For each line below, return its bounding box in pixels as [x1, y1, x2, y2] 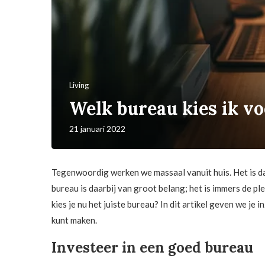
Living [69, 80, 89, 91]
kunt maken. [51, 215, 97, 226]
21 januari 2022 [69, 124, 125, 134]
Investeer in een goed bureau [51, 238, 253, 257]
